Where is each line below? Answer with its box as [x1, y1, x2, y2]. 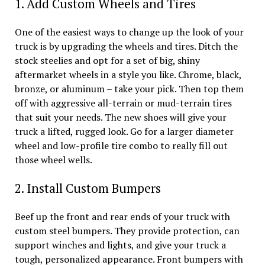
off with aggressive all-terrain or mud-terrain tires [14, 96, 232, 109]
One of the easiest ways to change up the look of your [14, 25, 244, 38]
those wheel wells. [14, 153, 92, 166]
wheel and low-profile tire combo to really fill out [14, 138, 228, 152]
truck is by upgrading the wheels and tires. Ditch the [14, 39, 238, 53]
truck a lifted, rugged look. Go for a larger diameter [14, 124, 234, 138]
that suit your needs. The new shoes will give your [14, 110, 227, 124]
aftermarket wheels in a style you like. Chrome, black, [14, 67, 241, 81]
